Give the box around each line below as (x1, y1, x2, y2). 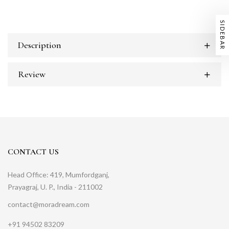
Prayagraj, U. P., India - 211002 (8, 182, 103, 192)
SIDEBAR (219, 19, 226, 50)
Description (18, 39, 61, 51)
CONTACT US (8, 147, 59, 157)
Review (18, 68, 45, 80)
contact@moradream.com (8, 200, 89, 209)
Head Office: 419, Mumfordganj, (8, 170, 109, 179)
